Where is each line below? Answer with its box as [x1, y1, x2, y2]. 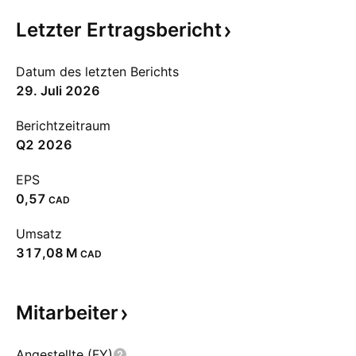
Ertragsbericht [87, 18, 222, 41]
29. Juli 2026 [16, 83, 100, 99]
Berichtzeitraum [16, 118, 110, 133]
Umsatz [16, 226, 62, 242]
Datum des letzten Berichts [16, 64, 179, 79]
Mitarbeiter [16, 301, 118, 324]
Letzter [16, 18, 87, 41]
